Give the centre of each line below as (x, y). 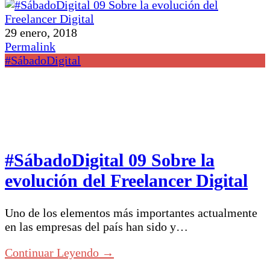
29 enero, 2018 (41, 32)
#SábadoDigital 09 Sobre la (110, 160)
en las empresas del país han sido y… (96, 226)
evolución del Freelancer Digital (126, 180)
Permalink (30, 46)
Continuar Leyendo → (59, 252)
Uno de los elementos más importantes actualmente (131, 212)
